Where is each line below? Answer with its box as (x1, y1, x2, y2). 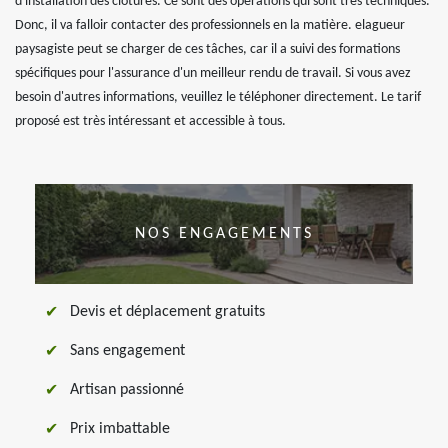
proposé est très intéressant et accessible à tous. (15, 114, 286, 130)
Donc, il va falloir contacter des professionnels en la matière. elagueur (15, 18, 405, 34)
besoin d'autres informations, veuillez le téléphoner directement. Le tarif (15, 90, 421, 106)
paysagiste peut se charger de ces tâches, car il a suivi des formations (15, 42, 400, 58)
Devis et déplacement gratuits (70, 304, 265, 321)
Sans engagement (70, 343, 185, 360)
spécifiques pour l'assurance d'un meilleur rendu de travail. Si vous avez (15, 66, 411, 82)
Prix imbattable (70, 421, 170, 438)
